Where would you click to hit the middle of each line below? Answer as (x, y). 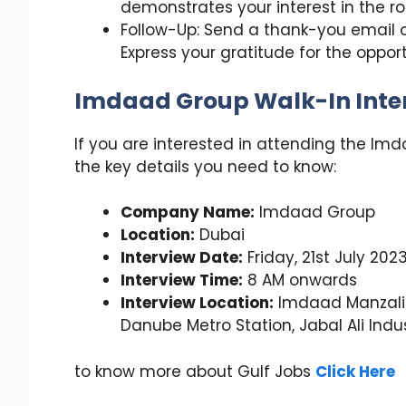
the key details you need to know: (205, 166)
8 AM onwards (300, 280)
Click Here (355, 371)
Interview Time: (182, 280)
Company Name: (188, 213)
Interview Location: (197, 303)
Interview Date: (182, 258)
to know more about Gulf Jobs (195, 371)
